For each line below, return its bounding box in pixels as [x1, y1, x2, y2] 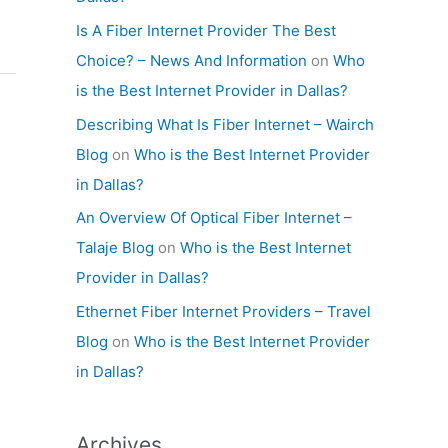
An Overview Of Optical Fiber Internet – [76, 208, 352, 228]
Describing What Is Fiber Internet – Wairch [76, 114, 374, 134]
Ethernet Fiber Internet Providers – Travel [76, 302, 371, 321]
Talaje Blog [76, 238, 154, 258]
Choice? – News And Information [76, 50, 307, 70]
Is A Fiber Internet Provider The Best [76, 20, 336, 40]
